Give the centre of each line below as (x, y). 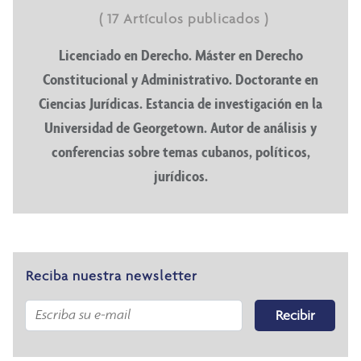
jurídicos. (180, 175)
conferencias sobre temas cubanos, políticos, (180, 151)
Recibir (295, 315)
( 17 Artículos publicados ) (184, 18)
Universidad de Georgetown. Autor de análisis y (180, 127)
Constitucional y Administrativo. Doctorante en (180, 79)
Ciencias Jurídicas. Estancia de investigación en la (180, 103)
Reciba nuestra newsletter (112, 275)
